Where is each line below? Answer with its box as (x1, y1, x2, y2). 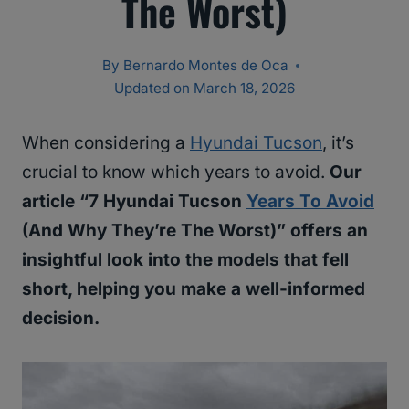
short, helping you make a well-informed (22, 278, 365, 300)
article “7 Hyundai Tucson (22, 191, 246, 213)
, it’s (322, 132, 354, 154)
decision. (22, 308, 100, 330)
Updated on (114, 79, 191, 98)
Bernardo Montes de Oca (122, 57, 288, 75)
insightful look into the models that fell (22, 249, 349, 271)
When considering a (22, 132, 190, 154)
